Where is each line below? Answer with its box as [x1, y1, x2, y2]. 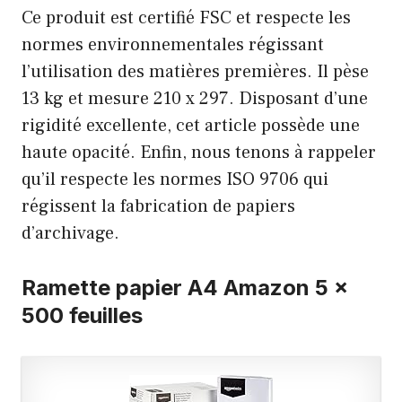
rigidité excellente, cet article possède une [22, 114, 360, 138]
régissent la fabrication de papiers [22, 195, 295, 219]
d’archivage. [22, 222, 119, 246]
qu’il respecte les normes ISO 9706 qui [22, 168, 328, 192]
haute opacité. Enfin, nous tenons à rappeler [22, 141, 376, 165]
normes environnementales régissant [22, 33, 324, 57]
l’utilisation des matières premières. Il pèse [22, 60, 369, 84]
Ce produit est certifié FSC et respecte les [22, 6, 351, 31]
